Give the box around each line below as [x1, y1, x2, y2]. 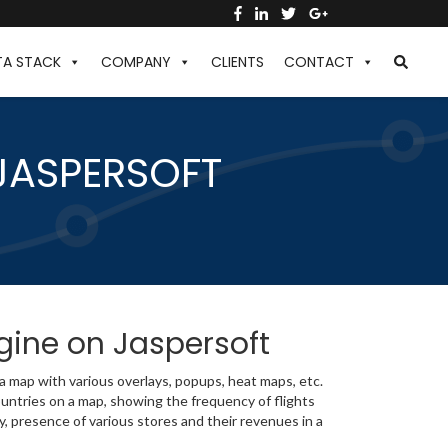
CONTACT [284, 52, 354, 72]
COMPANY [101, 52, 171, 72]
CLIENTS [211, 52, 264, 72]
